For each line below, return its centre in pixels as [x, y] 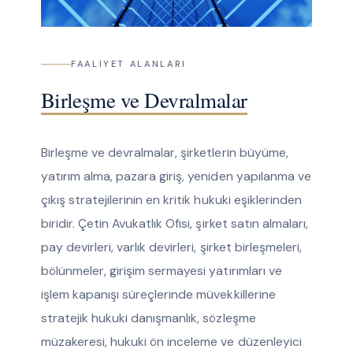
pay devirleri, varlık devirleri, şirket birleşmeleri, [171, 247]
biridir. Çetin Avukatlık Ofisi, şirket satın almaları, [174, 224]
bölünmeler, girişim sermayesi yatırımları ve [161, 271]
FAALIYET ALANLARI [128, 64]
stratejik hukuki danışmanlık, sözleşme [148, 318]
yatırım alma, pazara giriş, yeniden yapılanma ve [176, 176]
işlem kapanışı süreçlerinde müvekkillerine [158, 295]
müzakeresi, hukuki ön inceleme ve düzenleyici [171, 342]
